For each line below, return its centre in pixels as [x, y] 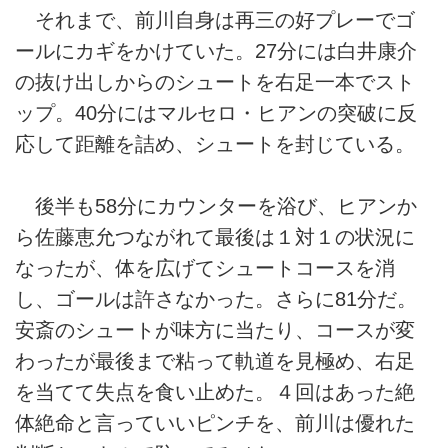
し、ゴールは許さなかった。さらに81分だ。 [216, 299]
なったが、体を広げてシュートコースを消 [205, 268]
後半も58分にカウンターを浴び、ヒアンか [216, 206]
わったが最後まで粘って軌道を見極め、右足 [215, 361]
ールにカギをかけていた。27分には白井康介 [216, 50]
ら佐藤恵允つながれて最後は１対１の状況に [215, 237]
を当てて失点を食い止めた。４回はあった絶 [215, 392]
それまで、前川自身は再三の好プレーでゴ [215, 19]
